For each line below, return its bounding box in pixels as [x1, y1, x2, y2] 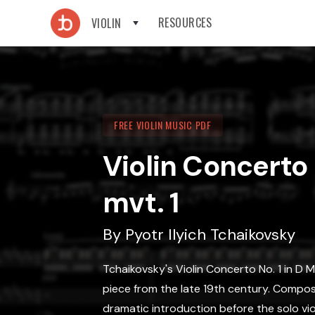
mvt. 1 [103, 184, 179, 221]
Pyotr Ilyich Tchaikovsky [125, 224, 295, 245]
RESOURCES [157, 14, 212, 31]
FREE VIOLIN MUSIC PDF [114, 117, 212, 132]
